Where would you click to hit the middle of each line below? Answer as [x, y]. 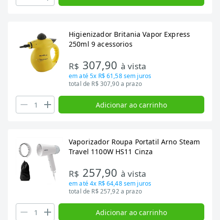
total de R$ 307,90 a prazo [105, 84]
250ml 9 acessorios [101, 44]
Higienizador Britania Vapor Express [130, 34]
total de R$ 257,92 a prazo [105, 191]
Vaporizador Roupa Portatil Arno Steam [135, 142]
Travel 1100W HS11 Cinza [111, 151]
